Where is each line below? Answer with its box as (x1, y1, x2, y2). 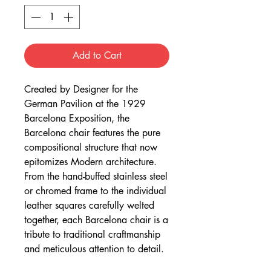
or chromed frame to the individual (24, 184, 166, 197)
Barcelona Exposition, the (24, 112, 129, 125)
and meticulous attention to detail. (24, 243, 164, 255)
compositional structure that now (24, 141, 157, 154)
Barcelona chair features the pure (24, 126, 160, 139)
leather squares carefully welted (24, 199, 154, 212)
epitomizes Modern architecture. (24, 155, 157, 168)
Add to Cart (72, 49, 122, 62)
